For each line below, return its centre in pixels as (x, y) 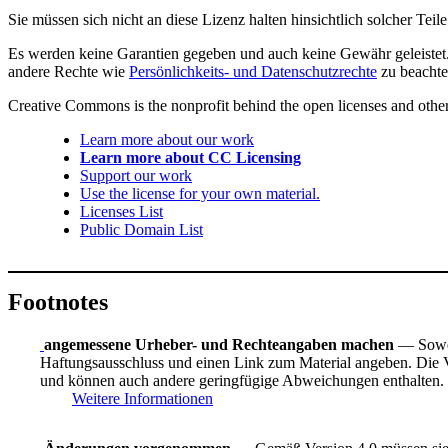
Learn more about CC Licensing (190, 158)
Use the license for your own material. (200, 194)
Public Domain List (141, 230)
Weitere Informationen (142, 398)
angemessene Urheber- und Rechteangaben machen (219, 344)
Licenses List (121, 212)
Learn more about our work (167, 140)
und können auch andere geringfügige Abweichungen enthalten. (242, 380)
